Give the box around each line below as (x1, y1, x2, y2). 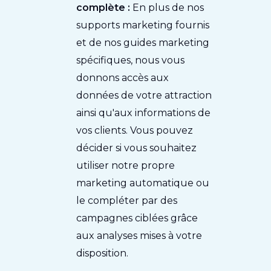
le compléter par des (76, 195, 178, 207)
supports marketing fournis (76, 19, 210, 31)
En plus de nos (132, 2, 204, 14)
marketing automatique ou (76, 177, 210, 189)
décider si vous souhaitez (76, 142, 197, 154)
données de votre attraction (76, 90, 212, 102)
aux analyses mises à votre (76, 230, 203, 242)
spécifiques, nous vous (76, 54, 185, 67)
